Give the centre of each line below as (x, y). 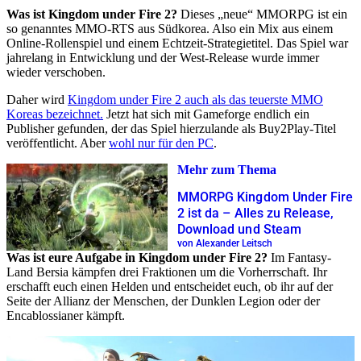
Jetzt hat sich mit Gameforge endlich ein (206, 114)
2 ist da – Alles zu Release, (256, 214)
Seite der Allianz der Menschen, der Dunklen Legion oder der (163, 301)
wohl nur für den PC (161, 143)
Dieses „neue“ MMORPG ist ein (262, 14)
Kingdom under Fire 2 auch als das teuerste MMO (195, 99)
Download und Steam (239, 230)
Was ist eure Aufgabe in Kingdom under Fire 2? (137, 257)
